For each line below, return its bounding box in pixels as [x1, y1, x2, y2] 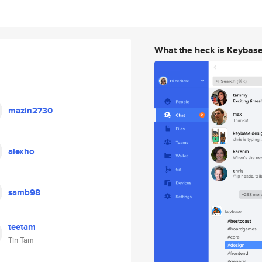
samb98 [8, 186, 40, 199]
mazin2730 [8, 104, 53, 117]
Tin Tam [8, 235, 34, 246]
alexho [8, 145, 35, 158]
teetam [8, 220, 36, 233]
